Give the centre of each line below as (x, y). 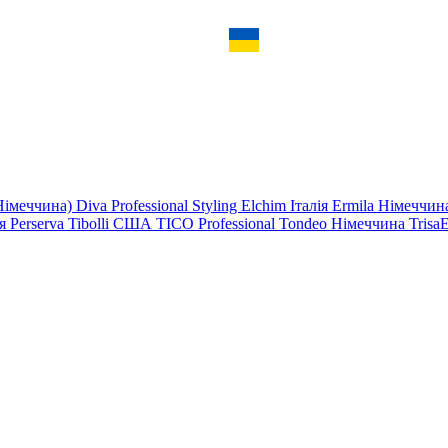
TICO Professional (217, 223)
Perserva (39, 223)
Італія (311, 205)
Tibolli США (112, 223)
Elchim (265, 205)
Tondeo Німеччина (344, 223)
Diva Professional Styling (158, 205)
